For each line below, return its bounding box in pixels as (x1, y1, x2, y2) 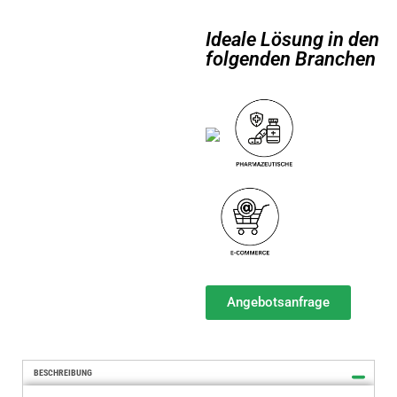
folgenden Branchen (206, 46, 377, 70)
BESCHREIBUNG (34, 368, 93, 378)
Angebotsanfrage (227, 294, 331, 311)
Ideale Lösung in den (206, 27, 380, 51)
